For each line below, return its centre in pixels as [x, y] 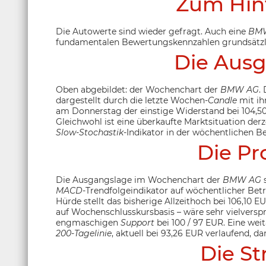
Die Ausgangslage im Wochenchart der [139, 180]
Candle [222, 100]
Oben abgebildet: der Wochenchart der [138, 90]
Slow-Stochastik [90, 132]
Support [139, 223]
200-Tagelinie [84, 233]
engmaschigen [88, 223]
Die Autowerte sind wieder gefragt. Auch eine [152, 31]
